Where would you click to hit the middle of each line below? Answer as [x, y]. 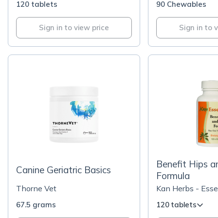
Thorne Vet [36, 188]
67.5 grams [36, 205]
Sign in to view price [74, 27]
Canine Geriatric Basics [64, 170]
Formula [173, 176]
